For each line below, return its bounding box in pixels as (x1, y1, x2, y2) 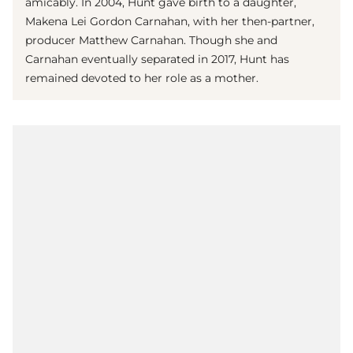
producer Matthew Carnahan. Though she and (25, 32, 277, 47)
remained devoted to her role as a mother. (25, 70, 258, 85)
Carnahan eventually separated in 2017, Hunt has (25, 51, 289, 66)
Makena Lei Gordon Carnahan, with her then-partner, (25, 13, 314, 28)
